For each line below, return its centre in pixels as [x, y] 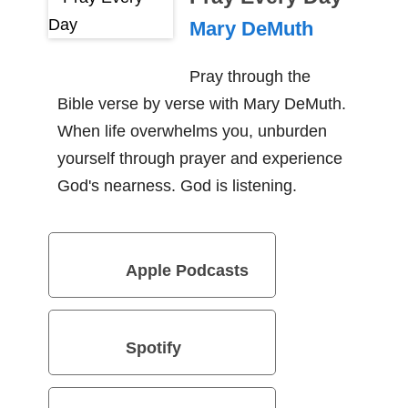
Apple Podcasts [187, 270]
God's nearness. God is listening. [177, 185]
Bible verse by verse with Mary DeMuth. [201, 103]
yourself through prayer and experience [199, 158]
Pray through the [250, 76]
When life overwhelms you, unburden [192, 131]
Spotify [153, 347]
